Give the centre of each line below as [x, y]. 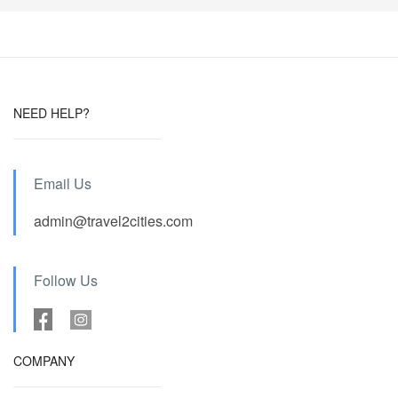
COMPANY [44, 360]
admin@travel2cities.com [113, 220]
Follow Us [66, 280]
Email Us [63, 183]
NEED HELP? [52, 112]
